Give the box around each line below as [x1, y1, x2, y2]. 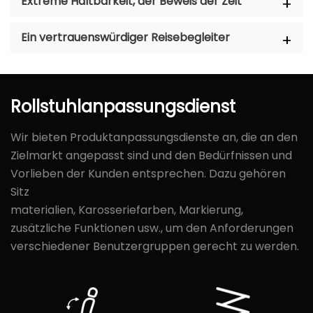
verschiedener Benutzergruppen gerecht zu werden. [10, 238, 299, 254]
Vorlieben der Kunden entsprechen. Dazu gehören [10, 165, 286, 182]
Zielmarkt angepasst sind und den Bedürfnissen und [10, 147, 292, 163]
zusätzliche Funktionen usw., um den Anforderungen [10, 219, 293, 236]
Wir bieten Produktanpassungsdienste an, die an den [10, 129, 298, 145]
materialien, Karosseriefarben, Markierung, [10, 201, 243, 218]
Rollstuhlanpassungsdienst [10, 94, 235, 118]
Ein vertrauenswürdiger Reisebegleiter [21, 29, 230, 45]
